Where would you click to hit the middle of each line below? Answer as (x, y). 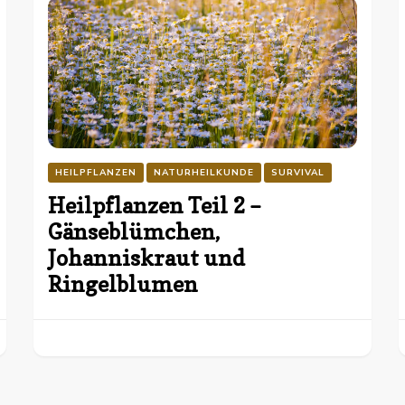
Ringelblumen (123, 284)
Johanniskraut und (147, 258)
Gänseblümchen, (134, 231)
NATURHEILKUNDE (204, 172)
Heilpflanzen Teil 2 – (155, 205)
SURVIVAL (298, 172)
